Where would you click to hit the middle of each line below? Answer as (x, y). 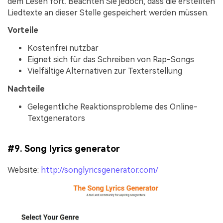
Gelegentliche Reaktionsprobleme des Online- (112, 107)
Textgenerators (56, 118)
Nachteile (26, 89)
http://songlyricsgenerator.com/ (100, 170)
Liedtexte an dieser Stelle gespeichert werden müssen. (108, 12)
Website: (24, 170)
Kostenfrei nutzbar (63, 48)
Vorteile (23, 30)
